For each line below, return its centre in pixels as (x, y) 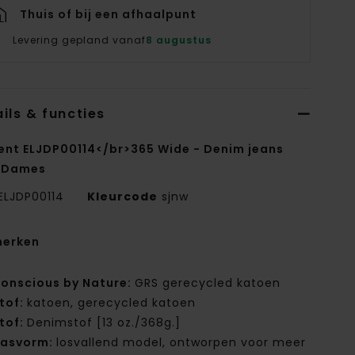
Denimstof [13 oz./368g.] (104, 323)
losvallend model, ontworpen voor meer (181, 343)
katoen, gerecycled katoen (112, 303)
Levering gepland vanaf (80, 40)
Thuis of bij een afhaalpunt (109, 15)
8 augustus (179, 40)
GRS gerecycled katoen (208, 283)
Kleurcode (123, 197)
